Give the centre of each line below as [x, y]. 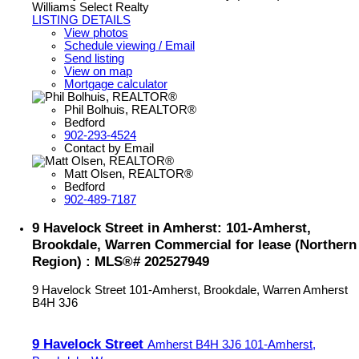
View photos [96, 32]
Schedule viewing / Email [129, 45]
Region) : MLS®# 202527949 [121, 261]
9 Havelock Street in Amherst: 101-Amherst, [171, 227]
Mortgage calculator [116, 84]
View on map [98, 71]
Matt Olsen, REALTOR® [129, 173]
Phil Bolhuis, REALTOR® [130, 109]
